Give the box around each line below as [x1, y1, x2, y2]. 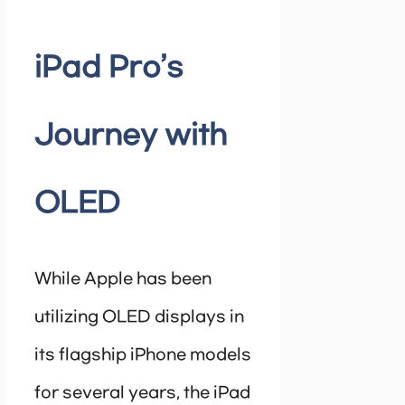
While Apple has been [34, 269, 212, 288]
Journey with [34, 120, 227, 153]
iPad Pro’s [34, 52, 184, 85]
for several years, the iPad [34, 383, 250, 402]
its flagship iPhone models [34, 345, 251, 364]
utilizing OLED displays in [34, 307, 244, 326]
